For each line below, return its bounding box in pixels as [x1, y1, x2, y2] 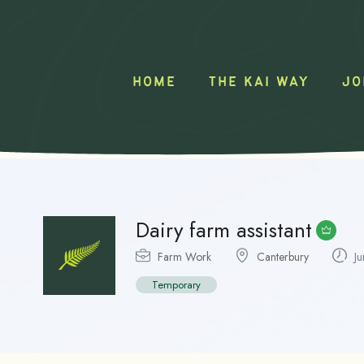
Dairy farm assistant [136, 214, 312, 246]
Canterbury [257, 249, 309, 266]
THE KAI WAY [209, 76, 310, 90]
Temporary [152, 277, 201, 293]
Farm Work [158, 249, 211, 266]
